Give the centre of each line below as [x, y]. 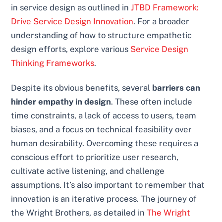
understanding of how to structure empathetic [102, 35]
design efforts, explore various [71, 49]
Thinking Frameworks [53, 63]
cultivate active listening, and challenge [88, 171]
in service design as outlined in [71, 8]
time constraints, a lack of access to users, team [104, 116]
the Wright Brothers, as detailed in [79, 213]
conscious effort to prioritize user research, [95, 157]
